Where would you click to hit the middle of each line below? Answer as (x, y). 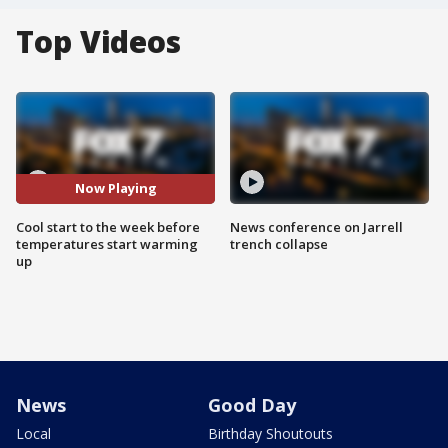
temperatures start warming (107, 243)
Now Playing (115, 188)
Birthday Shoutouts (270, 433)
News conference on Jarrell (316, 226)
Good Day (252, 404)
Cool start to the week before (108, 226)
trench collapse (279, 243)
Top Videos (98, 41)
